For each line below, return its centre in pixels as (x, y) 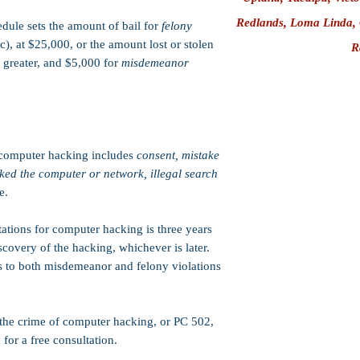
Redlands (260, 22)
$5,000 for (92, 63)
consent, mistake (178, 155)
